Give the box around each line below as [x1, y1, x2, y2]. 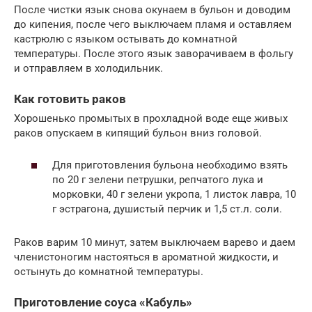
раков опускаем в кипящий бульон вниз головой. [14, 126, 262, 139]
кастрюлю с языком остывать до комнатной [14, 32, 237, 45]
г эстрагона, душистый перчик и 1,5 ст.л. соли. [52, 203, 282, 216]
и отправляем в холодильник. [14, 61, 163, 75]
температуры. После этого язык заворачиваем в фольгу [14, 47, 293, 60]
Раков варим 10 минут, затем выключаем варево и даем [14, 236, 295, 249]
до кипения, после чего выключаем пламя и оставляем [14, 17, 292, 31]
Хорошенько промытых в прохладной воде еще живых [14, 111, 288, 125]
